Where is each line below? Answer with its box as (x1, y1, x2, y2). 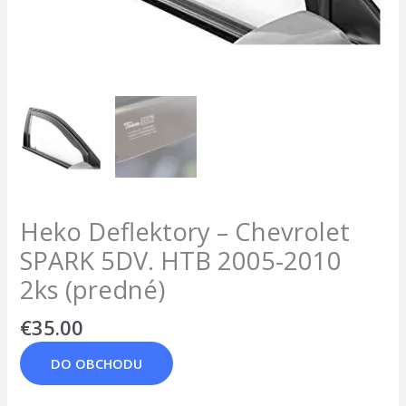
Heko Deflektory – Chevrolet (20, 215, 351, 249)
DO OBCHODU (51, 354, 143, 373)
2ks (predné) (20, 273, 166, 307)
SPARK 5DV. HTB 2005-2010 (20, 244, 343, 278)
